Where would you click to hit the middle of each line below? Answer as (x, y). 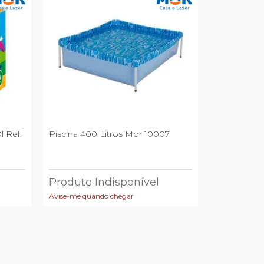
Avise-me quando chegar (92, 196)
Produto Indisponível (104, 182)
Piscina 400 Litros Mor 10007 (110, 133)
